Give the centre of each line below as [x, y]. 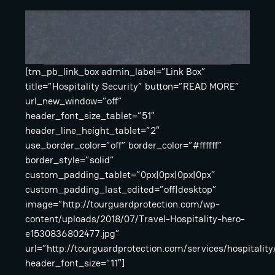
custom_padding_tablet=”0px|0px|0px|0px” [120, 174]
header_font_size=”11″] [75, 263]
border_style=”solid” [70, 160]
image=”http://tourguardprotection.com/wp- [122, 204]
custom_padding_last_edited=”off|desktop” [121, 189]
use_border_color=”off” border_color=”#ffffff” [124, 145]
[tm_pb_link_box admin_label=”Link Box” [115, 71]
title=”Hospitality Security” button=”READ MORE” [132, 86]
